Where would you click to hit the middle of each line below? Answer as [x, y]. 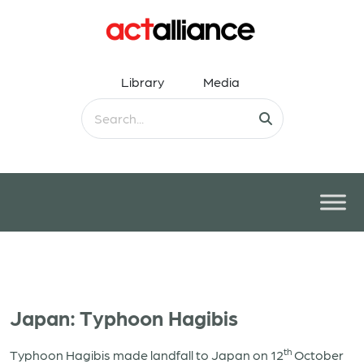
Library [143, 82]
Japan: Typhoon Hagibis [124, 317]
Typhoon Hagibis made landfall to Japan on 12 [147, 355]
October [318, 355]
